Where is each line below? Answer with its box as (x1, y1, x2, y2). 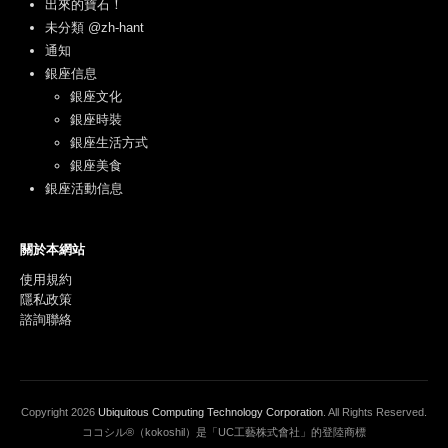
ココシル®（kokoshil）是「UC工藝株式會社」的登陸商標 (82, 426, 366, 439)
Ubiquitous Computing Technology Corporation (98, 406, 323, 419)
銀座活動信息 (45, 181, 123, 197)
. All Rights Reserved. (323, 406, 427, 419)
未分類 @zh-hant (45, 20, 144, 36)
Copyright (21, 406, 71, 419)
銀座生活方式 (70, 135, 148, 151)
